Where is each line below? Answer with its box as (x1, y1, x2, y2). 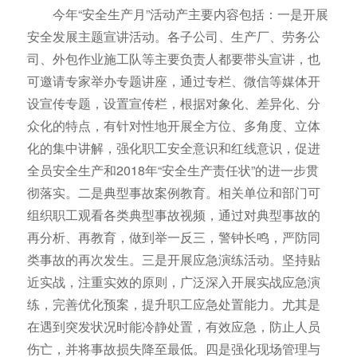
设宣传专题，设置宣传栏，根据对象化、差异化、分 (26, 93, 320, 112)
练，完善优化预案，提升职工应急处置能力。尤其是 (26, 294, 320, 313)
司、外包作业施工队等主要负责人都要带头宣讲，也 (26, 49, 320, 68)
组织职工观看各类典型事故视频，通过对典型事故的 (26, 205, 320, 224)
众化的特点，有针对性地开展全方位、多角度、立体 (26, 116, 320, 135)
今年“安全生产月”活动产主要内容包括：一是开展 (52, 4, 328, 23)
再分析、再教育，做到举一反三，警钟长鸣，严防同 (26, 227, 320, 246)
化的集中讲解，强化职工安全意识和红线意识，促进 (26, 138, 320, 157)
